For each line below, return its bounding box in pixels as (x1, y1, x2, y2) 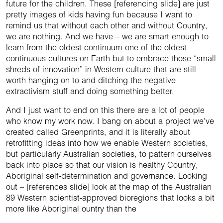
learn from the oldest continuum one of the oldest (6, 42, 187, 53)
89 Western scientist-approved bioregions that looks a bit (6, 193, 215, 203)
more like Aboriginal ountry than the (6, 204, 136, 214)
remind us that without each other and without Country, (6, 20, 208, 31)
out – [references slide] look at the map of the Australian (6, 182, 212, 192)
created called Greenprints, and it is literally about (6, 127, 190, 137)
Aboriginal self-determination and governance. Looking (6, 171, 207, 181)
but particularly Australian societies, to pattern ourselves (6, 149, 212, 159)
